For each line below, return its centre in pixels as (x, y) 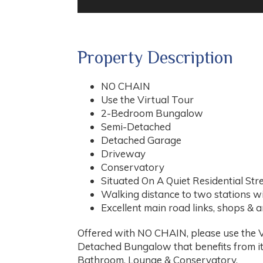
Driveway (123, 154)
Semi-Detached (136, 127)
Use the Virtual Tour (147, 100)
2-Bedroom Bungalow (152, 113)
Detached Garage (141, 140)
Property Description (155, 58)
